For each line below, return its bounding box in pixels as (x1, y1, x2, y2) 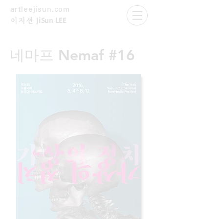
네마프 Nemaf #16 (10, 46, 135, 64)
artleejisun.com (10, 4, 74, 13)
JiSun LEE (36, 15, 66, 27)
